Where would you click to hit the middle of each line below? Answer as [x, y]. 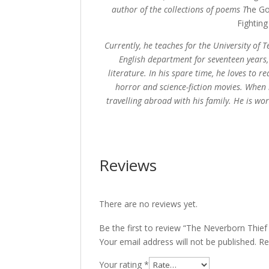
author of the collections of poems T [180, 9]
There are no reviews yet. [149, 204]
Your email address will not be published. [178, 242]
